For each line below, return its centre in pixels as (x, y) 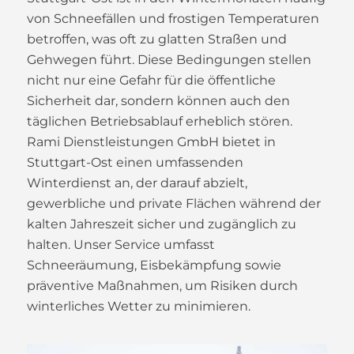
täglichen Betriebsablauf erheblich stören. (159, 122)
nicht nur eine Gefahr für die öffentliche (151, 81)
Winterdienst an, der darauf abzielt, (137, 183)
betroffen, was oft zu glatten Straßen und (156, 40)
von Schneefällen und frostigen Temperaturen (173, 19)
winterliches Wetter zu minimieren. (138, 307)
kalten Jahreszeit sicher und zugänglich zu (161, 224)
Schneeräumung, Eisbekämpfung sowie (154, 265)
